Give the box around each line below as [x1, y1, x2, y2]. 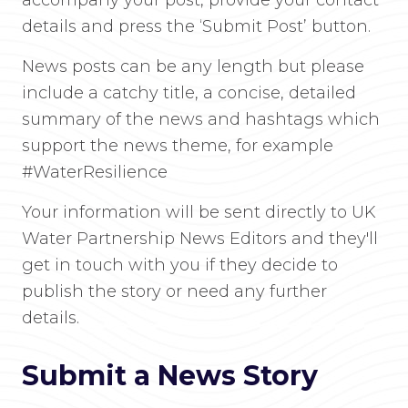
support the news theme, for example [22, 136, 333, 156]
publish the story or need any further [22, 281, 327, 301]
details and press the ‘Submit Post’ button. [22, 16, 371, 36]
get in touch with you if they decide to [22, 255, 338, 275]
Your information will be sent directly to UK [22, 202, 376, 222]
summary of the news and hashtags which [22, 109, 380, 129]
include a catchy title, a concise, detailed [22, 83, 356, 103]
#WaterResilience [22, 162, 168, 182]
